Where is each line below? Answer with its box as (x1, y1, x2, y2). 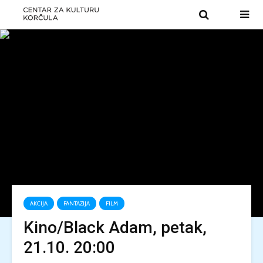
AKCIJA (30, 200, 48, 207)
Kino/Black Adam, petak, (23, 218, 207, 237)
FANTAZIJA (63, 200, 90, 207)
